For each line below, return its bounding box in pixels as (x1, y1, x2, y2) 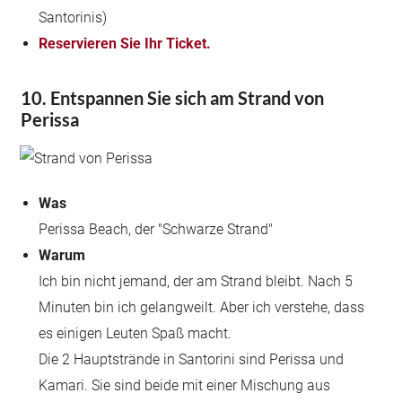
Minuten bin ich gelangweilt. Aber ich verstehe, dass (39, 299, 365, 316)
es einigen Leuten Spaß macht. (39, 325, 232, 342)
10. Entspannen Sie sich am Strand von (21, 87, 325, 109)
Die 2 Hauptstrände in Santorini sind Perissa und (39, 351, 345, 368)
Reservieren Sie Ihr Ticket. (39, 35, 212, 52)
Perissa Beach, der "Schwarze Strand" (39, 221, 274, 238)
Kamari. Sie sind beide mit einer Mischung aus (39, 377, 331, 394)
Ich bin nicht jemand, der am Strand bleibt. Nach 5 (39, 273, 354, 290)
